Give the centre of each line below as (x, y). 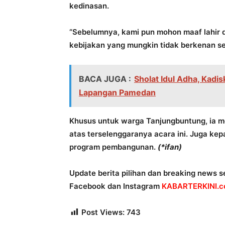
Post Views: (103, 212)
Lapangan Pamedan (117, 92)
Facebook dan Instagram (116, 186)
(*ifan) (170, 147)
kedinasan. (89, 6)
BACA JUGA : (105, 79)
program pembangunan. (114, 147)
